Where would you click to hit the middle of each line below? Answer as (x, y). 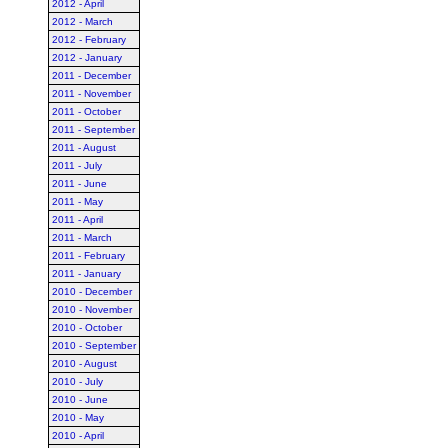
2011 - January (86, 273)
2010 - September (94, 345)
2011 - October (86, 111)
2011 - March (82, 237)
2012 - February (89, 39)
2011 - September (93, 129)
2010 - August (84, 363)
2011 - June (79, 183)
